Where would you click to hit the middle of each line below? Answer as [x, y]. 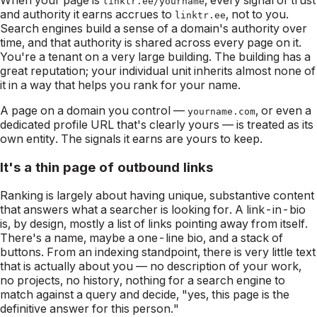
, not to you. [257, 14]
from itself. [278, 224]
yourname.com [221, 111]
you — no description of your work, [206, 266]
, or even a [283, 110]
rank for [155, 85]
